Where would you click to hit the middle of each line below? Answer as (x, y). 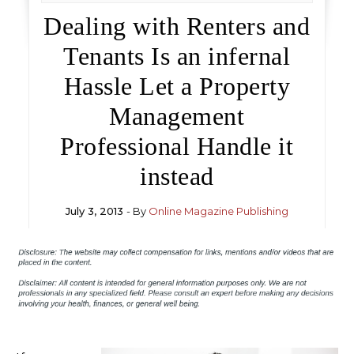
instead (177, 176)
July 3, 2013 (94, 211)
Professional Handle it (177, 146)
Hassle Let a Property (177, 86)
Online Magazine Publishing (218, 211)
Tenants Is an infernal (177, 56)
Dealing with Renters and (177, 26)
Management (177, 116)
